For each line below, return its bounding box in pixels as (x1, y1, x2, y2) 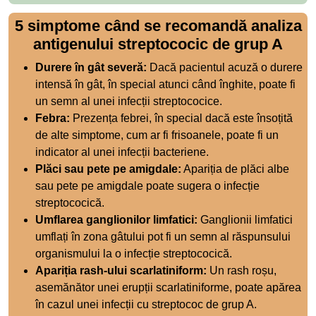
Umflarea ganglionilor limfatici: (35, 213, 197, 226)
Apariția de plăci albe (181, 162, 289, 175)
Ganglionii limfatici (197, 213, 293, 226)
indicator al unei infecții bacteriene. (35, 145, 209, 158)
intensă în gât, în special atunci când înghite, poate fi (35, 78, 296, 90)
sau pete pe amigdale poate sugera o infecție (35, 179, 260, 192)
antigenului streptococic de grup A (33, 35, 283, 53)
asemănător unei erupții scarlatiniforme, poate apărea (35, 281, 301, 293)
